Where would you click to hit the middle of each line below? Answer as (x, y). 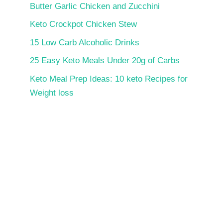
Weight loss (52, 93)
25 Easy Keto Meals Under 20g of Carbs (105, 61)
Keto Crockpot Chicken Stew (83, 24)
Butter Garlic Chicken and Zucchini (95, 6)
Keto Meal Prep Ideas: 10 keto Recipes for (109, 79)
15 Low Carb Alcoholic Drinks (85, 42)
